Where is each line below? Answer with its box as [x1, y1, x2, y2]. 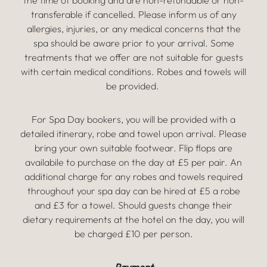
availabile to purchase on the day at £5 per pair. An [25, 156, 242, 168]
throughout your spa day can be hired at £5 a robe [27, 185, 240, 197]
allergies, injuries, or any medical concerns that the [26, 23, 241, 35]
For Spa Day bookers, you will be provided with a [32, 113, 235, 125]
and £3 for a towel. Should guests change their [35, 199, 232, 211]
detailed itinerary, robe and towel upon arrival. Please [20, 128, 247, 139]
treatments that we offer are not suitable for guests [24, 51, 243, 63]
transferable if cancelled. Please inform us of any [30, 8, 237, 20]
